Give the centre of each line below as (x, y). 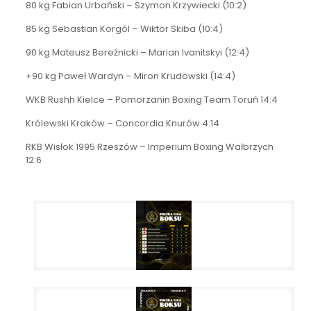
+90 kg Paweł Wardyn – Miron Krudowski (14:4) (130, 76)
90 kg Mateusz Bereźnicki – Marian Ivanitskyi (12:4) (137, 53)
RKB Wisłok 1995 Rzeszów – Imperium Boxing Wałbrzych (149, 147)
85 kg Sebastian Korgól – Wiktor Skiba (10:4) (124, 29)
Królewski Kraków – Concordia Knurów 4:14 (122, 124)
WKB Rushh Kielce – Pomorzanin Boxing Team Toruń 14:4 (151, 100)
